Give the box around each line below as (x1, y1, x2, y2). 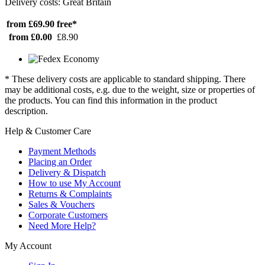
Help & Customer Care (5, 126, 91, 137)
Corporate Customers (28, 210, 108, 221)
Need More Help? (28, 221, 96, 231)
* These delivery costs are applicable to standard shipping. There (5, 74, 245, 85)
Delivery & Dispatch (28, 167, 106, 178)
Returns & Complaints (28, 189, 112, 199)
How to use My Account (28, 178, 121, 189)
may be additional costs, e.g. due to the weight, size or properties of (5, 85, 255, 95)
